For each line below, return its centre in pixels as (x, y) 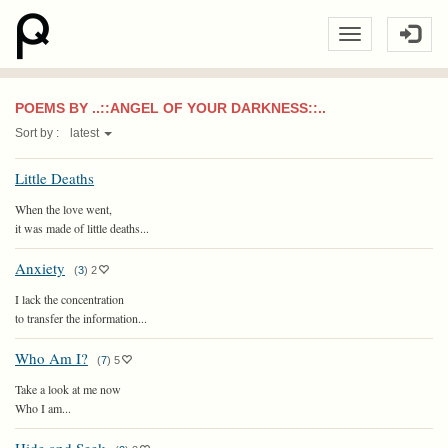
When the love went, (63, 209)
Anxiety (40, 268)
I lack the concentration (69, 299)
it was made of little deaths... (82, 228)
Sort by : (38, 133)
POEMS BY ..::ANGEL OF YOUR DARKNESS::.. (170, 108)
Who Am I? (51, 358)
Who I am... (43, 408)
